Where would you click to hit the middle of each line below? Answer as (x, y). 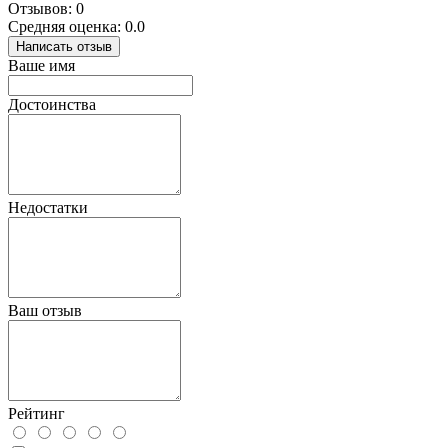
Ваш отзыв (45, 311)
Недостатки (48, 208)
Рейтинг (36, 414)
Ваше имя (41, 66)
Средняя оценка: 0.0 (76, 27)
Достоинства (52, 105)
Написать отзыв (64, 47)
